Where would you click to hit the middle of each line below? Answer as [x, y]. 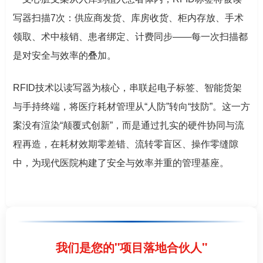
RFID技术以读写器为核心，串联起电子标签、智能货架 [127, 87]
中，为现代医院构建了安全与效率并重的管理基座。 [121, 163]
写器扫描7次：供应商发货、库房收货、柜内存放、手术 [128, 18]
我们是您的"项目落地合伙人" [131, 247]
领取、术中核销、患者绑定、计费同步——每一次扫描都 [130, 36]
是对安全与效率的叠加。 [65, 55]
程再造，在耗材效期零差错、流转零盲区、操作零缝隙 [126, 144]
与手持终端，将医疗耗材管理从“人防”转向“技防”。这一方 [131, 106]
